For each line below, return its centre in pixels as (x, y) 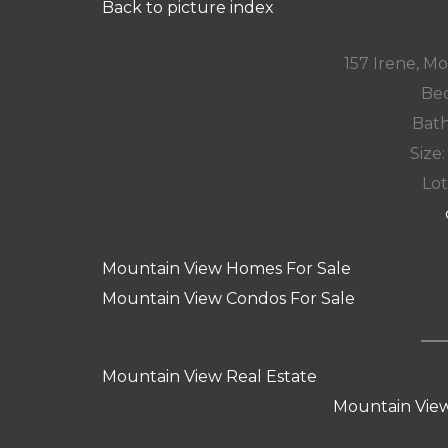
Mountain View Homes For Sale (226, 269)
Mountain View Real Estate (209, 376)
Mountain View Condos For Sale (228, 299)
